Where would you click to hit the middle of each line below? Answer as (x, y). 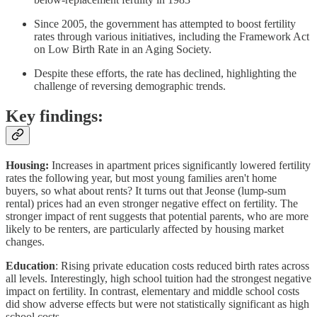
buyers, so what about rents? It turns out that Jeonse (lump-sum (146, 190)
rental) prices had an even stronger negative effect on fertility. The (152, 203)
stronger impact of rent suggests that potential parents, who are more (157, 216)
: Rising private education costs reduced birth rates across (182, 265)
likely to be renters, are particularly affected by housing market (145, 229)
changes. (25, 241)
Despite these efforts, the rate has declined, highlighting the (165, 73)
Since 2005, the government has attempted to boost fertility (165, 23)
